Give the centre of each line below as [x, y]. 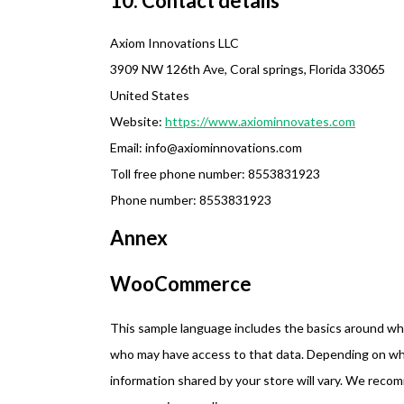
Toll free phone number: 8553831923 [215, 174]
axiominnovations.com [240, 147]
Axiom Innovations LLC [174, 43]
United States [150, 95]
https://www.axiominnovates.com [260, 121]
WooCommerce [181, 284]
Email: [128, 147]
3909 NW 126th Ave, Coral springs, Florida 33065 [248, 69]
